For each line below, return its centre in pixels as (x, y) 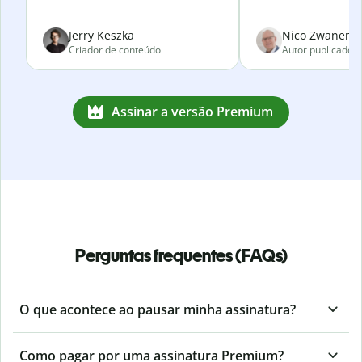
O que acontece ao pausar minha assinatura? (158, 309)
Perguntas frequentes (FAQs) (181, 255)
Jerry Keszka (101, 35)
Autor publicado (318, 49)
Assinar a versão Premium (192, 112)
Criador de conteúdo (115, 49)
